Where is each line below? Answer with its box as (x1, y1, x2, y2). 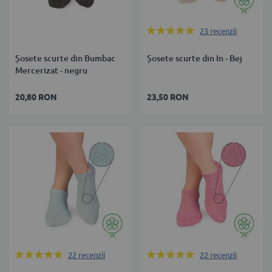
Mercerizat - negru (15, 66, 87, 76)
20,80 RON (15, 92, 57, 103)
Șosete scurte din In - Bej (147, 53, 243, 64)
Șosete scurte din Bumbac (15, 53, 115, 64)
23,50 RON (147, 92, 189, 103)
